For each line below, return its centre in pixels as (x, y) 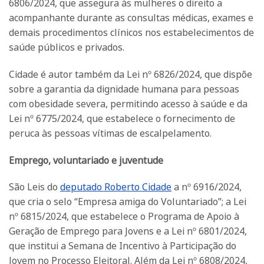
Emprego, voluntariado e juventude (86, 160)
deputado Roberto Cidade (116, 187)
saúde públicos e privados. (67, 47)
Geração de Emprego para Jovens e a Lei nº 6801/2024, (128, 231)
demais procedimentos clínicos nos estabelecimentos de (131, 33)
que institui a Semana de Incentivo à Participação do (123, 246)
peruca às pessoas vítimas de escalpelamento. (110, 133)
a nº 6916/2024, (207, 187)
